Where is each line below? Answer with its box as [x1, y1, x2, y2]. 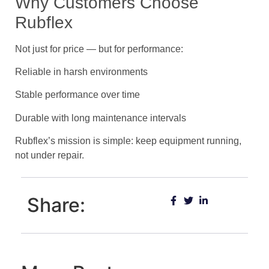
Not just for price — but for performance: [15, 43, 183, 54]
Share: [27, 193, 85, 217]
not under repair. [15, 150, 84, 161]
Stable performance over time [15, 89, 140, 100]
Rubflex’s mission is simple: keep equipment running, [15, 136, 241, 147]
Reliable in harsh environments [15, 66, 148, 77]
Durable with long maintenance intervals [15, 112, 186, 123]
